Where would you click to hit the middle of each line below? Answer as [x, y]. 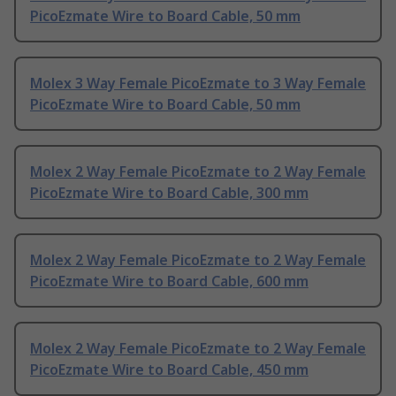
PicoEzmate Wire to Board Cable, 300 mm [169, 193]
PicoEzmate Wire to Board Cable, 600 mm [169, 282]
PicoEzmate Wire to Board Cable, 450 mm [169, 370]
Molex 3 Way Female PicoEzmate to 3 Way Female [198, 84]
